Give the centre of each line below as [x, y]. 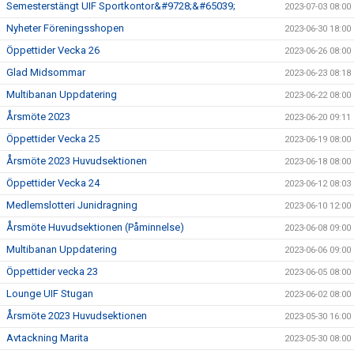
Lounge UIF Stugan [50, 294]
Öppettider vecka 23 [52, 271]
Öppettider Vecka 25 [53, 139]
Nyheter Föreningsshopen [65, 28]
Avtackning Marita [47, 338]
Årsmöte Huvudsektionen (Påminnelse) [95, 227]
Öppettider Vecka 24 [53, 183]
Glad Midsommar [46, 72]
